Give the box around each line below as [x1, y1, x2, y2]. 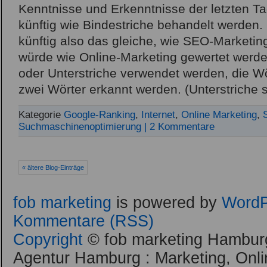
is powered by [111, 193, 222, 212]
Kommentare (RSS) [13, 212, 154, 230]
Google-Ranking [64, 108, 135, 120]
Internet [141, 108, 175, 120]
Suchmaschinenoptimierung [18, 120, 141, 132]
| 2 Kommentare [144, 120, 215, 132]
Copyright [13, 230, 83, 249]
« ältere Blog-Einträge [22, 163, 84, 171]
